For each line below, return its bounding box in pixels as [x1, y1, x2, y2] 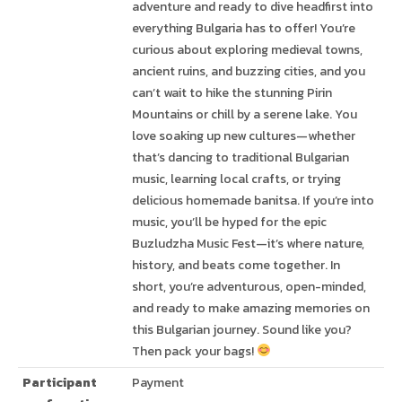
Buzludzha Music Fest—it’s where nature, [132, 234, 364, 253]
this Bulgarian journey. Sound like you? [132, 320, 352, 339]
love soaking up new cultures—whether [132, 127, 355, 145]
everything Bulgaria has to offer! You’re [132, 19, 355, 38]
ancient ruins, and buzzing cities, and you [132, 62, 365, 81]
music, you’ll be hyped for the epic [132, 213, 327, 232]
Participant [22, 373, 97, 392]
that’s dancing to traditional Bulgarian [132, 148, 349, 167]
